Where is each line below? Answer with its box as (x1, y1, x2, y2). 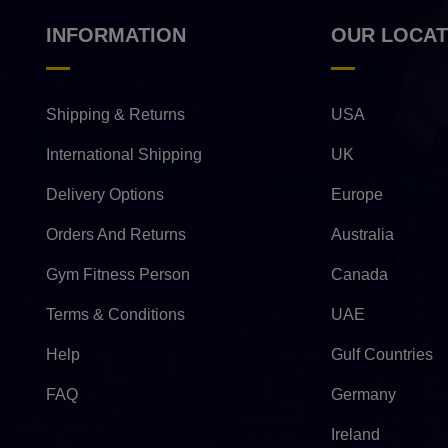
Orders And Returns (46, 226, 186, 244)
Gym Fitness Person (46, 266, 190, 284)
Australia (331, 226, 394, 244)
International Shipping (46, 146, 202, 164)
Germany (331, 386, 396, 404)
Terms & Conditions (46, 306, 185, 324)
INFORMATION (46, 24, 186, 47)
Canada (331, 266, 388, 284)
